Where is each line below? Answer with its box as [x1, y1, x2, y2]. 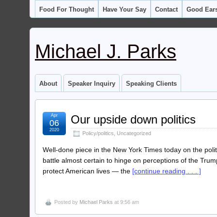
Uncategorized [117, 130, 151, 136]
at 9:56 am [113, 199, 139, 205]
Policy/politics [82, 130, 114, 136]
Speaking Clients [126, 80, 177, 87]
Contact [155, 6, 178, 13]
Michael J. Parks [35, 41, 176, 62]
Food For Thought [39, 6, 94, 13]
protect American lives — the [43, 167, 132, 175]
